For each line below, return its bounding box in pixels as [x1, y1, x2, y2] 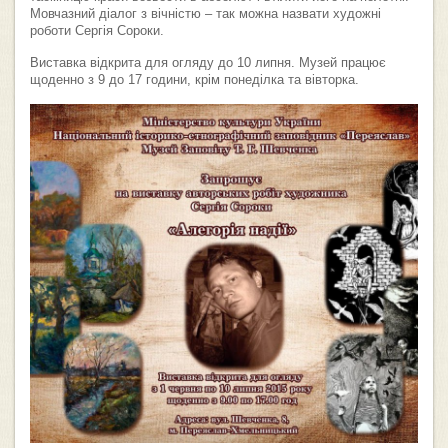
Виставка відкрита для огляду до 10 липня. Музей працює [30, 55, 386, 70]
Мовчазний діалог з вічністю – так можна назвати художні [30, 6, 381, 21]
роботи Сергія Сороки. [30, 23, 164, 38]
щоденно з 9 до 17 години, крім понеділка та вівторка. [30, 72, 359, 87]
